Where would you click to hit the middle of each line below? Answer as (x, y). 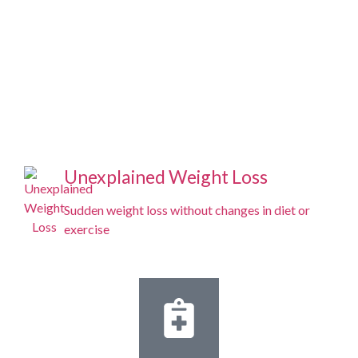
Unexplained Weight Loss (166, 177)
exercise (87, 229)
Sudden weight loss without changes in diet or (187, 210)
